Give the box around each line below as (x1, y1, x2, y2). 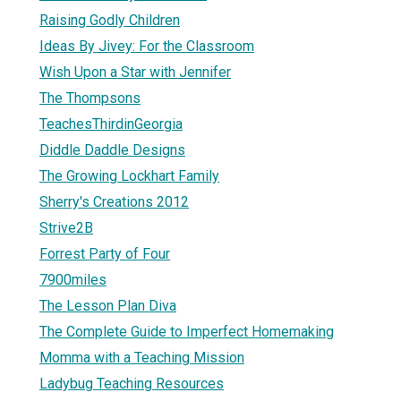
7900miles (39, 270, 107, 288)
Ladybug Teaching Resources (39, 374, 224, 392)
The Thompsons (39, 89, 141, 107)
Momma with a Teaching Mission (39, 348, 244, 366)
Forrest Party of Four (39, 244, 170, 262)
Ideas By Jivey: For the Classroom (39, 37, 254, 55)
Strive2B (39, 218, 93, 236)
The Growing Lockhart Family (39, 166, 219, 184)
